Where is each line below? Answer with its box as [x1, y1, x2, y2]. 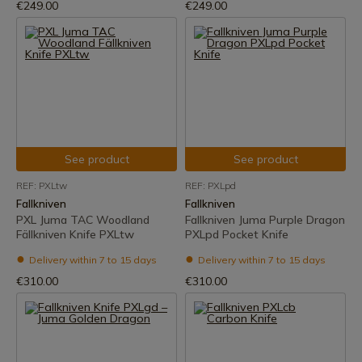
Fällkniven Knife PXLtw [16, 227, 134, 242]
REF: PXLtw [16, 179, 67, 192]
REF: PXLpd [185, 179, 236, 192]
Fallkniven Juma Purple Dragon [185, 213, 345, 227]
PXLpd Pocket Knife [185, 227, 288, 242]
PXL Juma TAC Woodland [16, 213, 149, 227]
